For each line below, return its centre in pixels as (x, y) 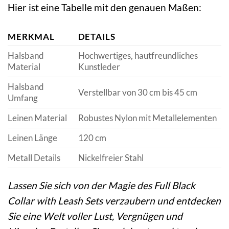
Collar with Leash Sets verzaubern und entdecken (114, 200)
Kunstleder (99, 66)
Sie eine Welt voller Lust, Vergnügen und (95, 216)
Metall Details (34, 157)
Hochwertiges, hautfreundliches (138, 55)
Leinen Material (37, 118)
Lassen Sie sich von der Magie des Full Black (101, 185)
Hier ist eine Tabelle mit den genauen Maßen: (105, 7)
